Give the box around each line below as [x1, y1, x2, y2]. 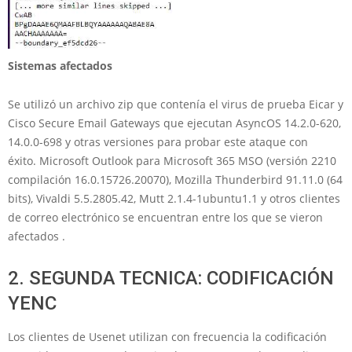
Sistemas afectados [8, 57, 112, 73]
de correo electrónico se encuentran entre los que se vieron [8, 209, 323, 225]
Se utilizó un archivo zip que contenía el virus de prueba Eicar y [8, 96, 343, 112]
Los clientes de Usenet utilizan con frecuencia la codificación [8, 328, 327, 344]
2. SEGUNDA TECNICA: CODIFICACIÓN [8, 266, 334, 289]
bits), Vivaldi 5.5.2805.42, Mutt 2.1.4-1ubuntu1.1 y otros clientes [8, 190, 340, 206]
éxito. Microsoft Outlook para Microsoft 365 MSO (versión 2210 [8, 152, 336, 168]
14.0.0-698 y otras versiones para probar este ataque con [8, 134, 308, 149]
